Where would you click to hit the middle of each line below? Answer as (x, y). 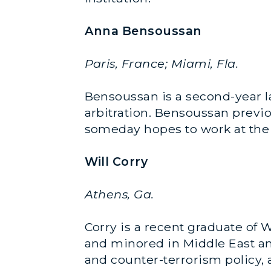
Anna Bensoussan (143, 31)
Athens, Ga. (119, 194)
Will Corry (116, 161)
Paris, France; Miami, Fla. (162, 63)
